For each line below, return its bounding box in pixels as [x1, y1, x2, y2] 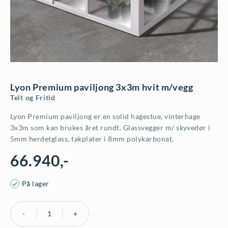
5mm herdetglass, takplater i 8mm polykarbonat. [10, 134, 174, 144]
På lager [22, 179, 49, 188]
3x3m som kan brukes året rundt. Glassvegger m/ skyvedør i [10, 123, 211, 132]
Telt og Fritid [10, 93, 55, 102]
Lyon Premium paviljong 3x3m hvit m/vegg [10, 81, 193, 93]
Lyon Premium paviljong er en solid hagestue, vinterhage [10, 112, 201, 121]
